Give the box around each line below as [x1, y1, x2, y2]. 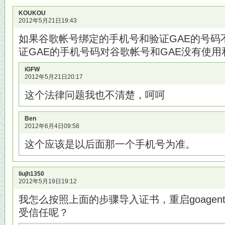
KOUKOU [19, 10, 46, 17]
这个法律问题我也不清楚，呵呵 [25, 89, 165, 100]
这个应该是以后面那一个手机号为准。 [25, 139, 195, 150]
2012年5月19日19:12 [19, 178, 77, 185]
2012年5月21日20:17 [25, 73, 83, 80]
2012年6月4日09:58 [25, 123, 79, 130]
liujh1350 [19, 170, 44, 177]
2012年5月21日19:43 [19, 17, 77, 24]
